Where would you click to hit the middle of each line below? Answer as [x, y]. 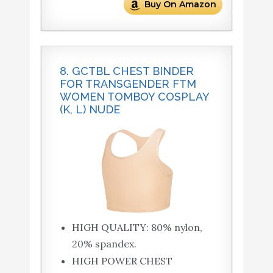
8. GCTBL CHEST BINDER [126, 71]
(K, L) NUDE [90, 110]
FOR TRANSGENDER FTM [128, 84]
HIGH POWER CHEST [122, 261]
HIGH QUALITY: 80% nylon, [137, 228]
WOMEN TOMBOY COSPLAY [134, 97]
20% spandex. [104, 244]
